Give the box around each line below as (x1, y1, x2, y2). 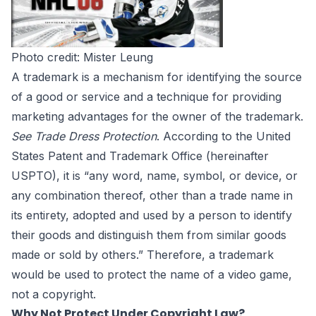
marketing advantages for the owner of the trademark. (11, 109, 303, 124)
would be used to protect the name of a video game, (11, 267, 292, 282)
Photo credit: (11, 50, 83, 65)
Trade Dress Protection (35, 129, 157, 144)
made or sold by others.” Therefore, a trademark (11, 248, 274, 262)
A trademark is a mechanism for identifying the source (11, 70, 302, 85)
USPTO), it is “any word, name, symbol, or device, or (11, 169, 298, 183)
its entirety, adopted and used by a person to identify (11, 208, 292, 223)
